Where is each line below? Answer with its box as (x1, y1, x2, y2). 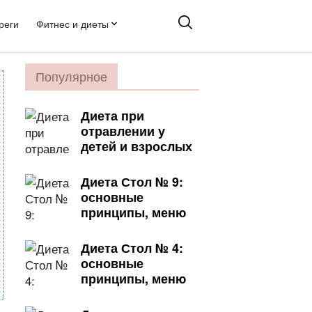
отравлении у (81, 122, 165, 140)
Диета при (81, 107, 144, 125)
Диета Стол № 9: (81, 173, 183, 191)
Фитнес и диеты (36, 17, 109, 31)
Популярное (36, 67, 107, 85)
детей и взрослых (81, 137, 192, 155)
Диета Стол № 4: (81, 239, 183, 257)
